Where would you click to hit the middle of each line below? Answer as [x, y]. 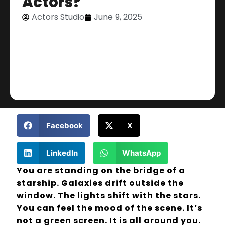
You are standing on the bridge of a [101, 171]
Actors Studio [58, 17]
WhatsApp [142, 153]
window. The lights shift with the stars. [109, 196]
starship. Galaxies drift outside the [100, 183]
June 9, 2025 [118, 17]
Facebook [64, 125]
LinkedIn [62, 153]
